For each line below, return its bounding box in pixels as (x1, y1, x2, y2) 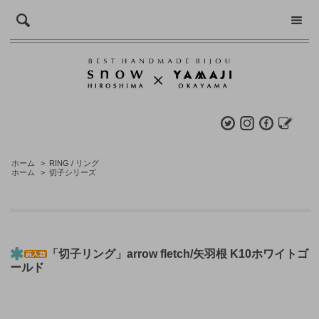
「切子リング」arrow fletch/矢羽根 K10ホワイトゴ (47, 246, 308, 260)
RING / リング (48, 159, 99, 167)
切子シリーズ (48, 168, 96, 177)
